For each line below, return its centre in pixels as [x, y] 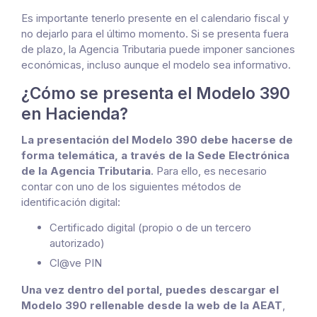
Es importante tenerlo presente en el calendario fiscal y [155, 18]
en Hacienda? [75, 114]
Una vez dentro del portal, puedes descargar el [150, 289]
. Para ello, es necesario [209, 171]
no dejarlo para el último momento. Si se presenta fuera [155, 34]
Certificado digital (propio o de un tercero [150, 228]
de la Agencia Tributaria [86, 171]
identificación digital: [71, 202]
